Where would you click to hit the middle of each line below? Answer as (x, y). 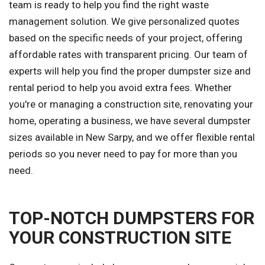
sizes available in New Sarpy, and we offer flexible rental (132, 138)
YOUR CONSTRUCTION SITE (120, 238)
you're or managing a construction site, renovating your (131, 104)
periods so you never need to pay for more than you (123, 154)
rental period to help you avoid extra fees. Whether (120, 88)
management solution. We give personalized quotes (124, 22)
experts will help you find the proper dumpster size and (130, 71)
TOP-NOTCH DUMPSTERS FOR (132, 218)
